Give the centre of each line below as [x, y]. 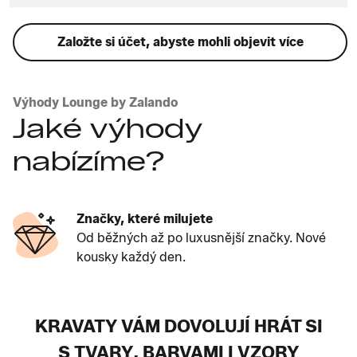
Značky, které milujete [145, 218]
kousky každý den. [131, 257]
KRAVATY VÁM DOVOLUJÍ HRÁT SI [178, 326]
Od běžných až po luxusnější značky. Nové [201, 237]
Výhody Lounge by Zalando [95, 102]
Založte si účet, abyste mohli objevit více [180, 41]
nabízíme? [89, 161]
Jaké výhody [108, 128]
